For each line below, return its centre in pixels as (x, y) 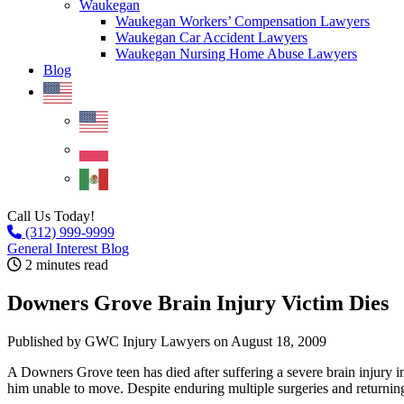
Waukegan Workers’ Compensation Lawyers (243, 21)
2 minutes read (65, 265)
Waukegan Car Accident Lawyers (211, 37)
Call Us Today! (51, 216)
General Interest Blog (68, 248)
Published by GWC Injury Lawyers (110, 341)
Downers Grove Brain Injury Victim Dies (198, 303)
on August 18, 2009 (270, 341)
